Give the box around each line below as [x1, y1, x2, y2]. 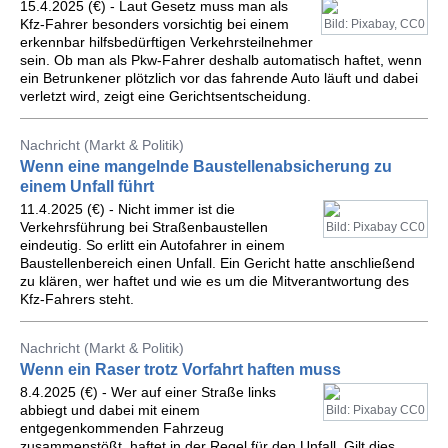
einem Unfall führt [20, 178, 154, 195]
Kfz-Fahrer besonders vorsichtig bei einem [20, 16, 289, 32]
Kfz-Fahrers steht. [20, 291, 134, 307]
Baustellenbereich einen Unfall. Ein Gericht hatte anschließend [20, 255, 415, 271]
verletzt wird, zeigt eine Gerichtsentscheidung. [20, 88, 311, 104]
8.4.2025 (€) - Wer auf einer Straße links [20, 384, 276, 400]
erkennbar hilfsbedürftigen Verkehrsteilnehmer [20, 34, 313, 50]
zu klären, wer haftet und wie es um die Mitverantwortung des [20, 273, 409, 289]
